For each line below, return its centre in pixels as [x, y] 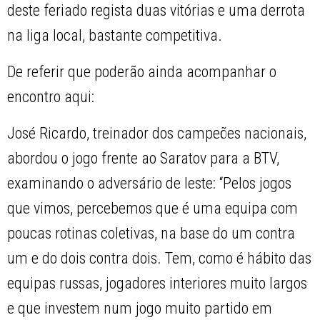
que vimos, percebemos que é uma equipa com [153, 209]
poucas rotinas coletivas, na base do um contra [151, 234]
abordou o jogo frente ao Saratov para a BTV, [144, 159]
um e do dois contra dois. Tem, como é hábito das [160, 259]
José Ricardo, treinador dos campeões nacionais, [157, 134]
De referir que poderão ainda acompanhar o [142, 72]
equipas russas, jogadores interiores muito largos [157, 284]
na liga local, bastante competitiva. [115, 36]
